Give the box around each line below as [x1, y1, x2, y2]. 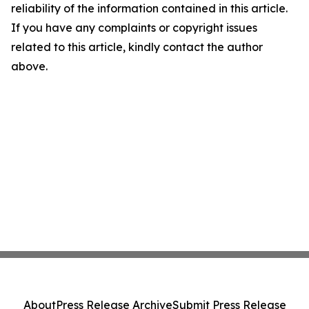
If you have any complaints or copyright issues [11, 21, 257, 34]
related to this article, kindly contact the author [11, 40, 263, 54]
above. [11, 59, 48, 73]
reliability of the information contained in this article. [11, 1, 288, 15]
